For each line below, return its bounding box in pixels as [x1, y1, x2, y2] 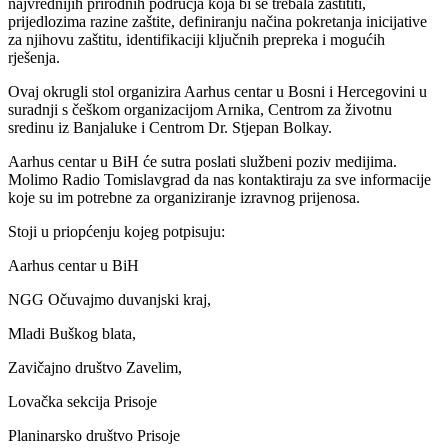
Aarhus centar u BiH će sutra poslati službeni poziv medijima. [8, 153, 397, 171]
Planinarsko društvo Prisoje [8, 427, 180, 445]
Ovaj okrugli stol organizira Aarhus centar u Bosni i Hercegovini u [8, 83, 427, 101]
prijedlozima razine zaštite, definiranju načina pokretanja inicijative [8, 13, 427, 31]
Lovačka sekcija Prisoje [8, 393, 157, 411]
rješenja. [8, 49, 60, 67]
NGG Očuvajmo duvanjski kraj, [8, 291, 215, 309]
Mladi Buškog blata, [8, 325, 140, 343]
